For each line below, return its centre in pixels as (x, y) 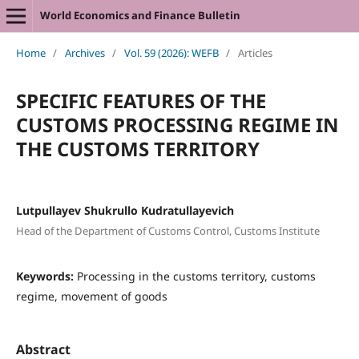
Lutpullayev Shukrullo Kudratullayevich (125, 210)
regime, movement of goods (91, 296)
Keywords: (46, 276)
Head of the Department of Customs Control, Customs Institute (167, 231)
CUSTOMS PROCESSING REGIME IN (177, 124)
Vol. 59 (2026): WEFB (171, 52)
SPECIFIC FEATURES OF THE (141, 100)
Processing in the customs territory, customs (196, 276)
